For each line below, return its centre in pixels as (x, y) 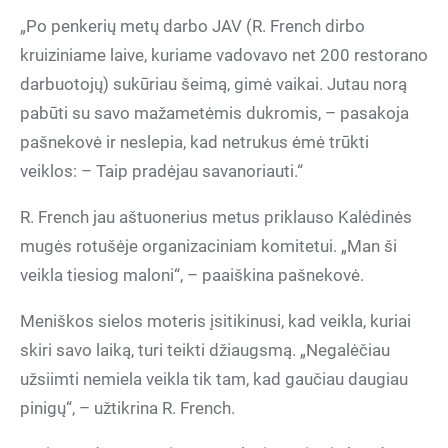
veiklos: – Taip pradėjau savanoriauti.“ (161, 171)
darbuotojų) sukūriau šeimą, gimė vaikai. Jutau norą (213, 84)
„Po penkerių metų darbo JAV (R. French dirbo (192, 26)
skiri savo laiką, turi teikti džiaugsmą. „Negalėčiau (205, 350)
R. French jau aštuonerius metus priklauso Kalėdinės (216, 217)
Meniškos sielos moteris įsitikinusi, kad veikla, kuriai (215, 321)
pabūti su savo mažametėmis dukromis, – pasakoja (214, 113)
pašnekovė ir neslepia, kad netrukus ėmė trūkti (194, 142)
